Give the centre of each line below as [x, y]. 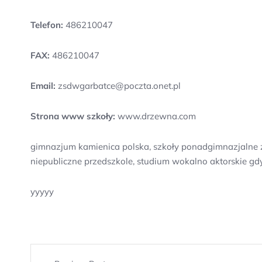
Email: [43, 86]
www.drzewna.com [156, 116]
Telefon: [47, 25]
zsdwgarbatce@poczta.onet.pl [118, 86]
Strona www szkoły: [73, 116]
